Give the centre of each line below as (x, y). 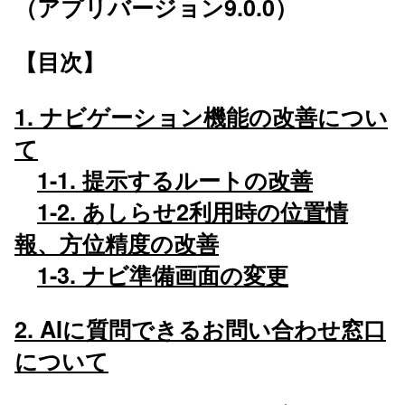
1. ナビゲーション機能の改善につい (201, 116)
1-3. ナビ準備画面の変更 (163, 274)
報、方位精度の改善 (117, 243)
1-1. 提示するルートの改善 (175, 179)
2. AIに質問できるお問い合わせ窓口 (200, 329)
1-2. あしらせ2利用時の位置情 (193, 211)
